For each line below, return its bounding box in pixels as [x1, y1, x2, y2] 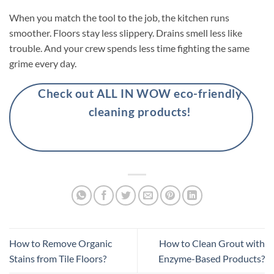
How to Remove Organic [9, 237, 112, 249]
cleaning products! [88, 105, 191, 119]
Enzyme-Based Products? [158, 252, 265, 264]
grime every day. [9, 57, 76, 69]
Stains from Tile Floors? [9, 252, 106, 264]
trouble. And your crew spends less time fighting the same [9, 42, 250, 54]
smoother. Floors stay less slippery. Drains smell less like [9, 26, 242, 39]
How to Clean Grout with [159, 237, 265, 249]
